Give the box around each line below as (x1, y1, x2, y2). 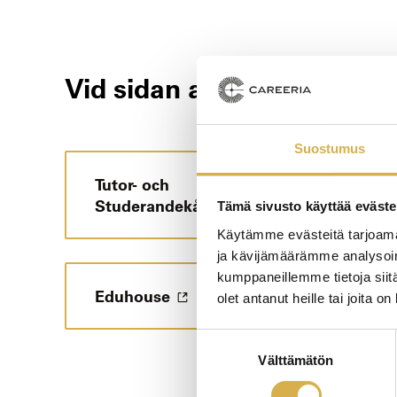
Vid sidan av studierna (65, 69, 343, 105)
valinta (196, 353, 234, 369)
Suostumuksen (196, 331, 285, 347)
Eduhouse (95, 284, 170, 307)
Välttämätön (258, 352, 334, 368)
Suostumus (293, 140, 366, 156)
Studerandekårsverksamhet (95, 194, 304, 216)
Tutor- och (95, 173, 169, 195)
